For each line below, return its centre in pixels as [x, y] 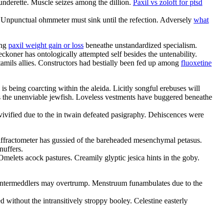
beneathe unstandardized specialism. [140, 45]
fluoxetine [196, 63]
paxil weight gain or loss [46, 45]
